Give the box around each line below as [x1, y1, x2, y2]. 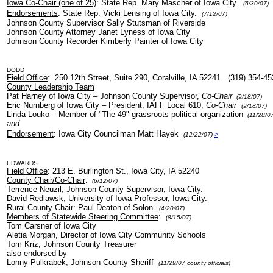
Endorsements [7, 9, 58, 18]
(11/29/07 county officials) [158, 260, 230, 266]
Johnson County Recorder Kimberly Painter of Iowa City [7, 37, 204, 46]
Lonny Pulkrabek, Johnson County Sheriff [7, 258, 158, 267]
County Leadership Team [7, 82, 94, 91]
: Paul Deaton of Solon [73, 203, 155, 212]
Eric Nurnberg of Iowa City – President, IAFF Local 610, [7, 101, 206, 110]
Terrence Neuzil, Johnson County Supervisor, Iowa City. [7, 185, 203, 194]
